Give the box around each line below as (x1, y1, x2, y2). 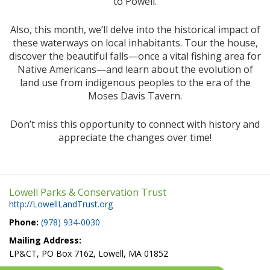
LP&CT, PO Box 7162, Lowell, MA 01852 (9, 247, 168, 259)
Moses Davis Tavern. (88, 89, 182, 102)
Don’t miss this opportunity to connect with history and (10, 117, 260, 131)
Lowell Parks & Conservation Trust (9, 185, 166, 199)
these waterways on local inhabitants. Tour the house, (12, 36, 258, 49)
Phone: (9, 216, 39, 228)
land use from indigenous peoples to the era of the (19, 75, 251, 89)
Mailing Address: (9, 234, 81, 246)
